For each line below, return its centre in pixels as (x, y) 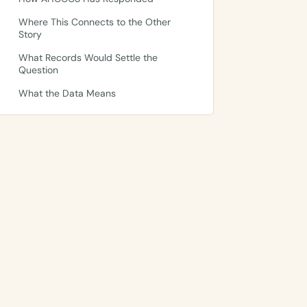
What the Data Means (67, 93)
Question (38, 70)
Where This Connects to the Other (95, 22)
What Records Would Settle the (88, 58)
